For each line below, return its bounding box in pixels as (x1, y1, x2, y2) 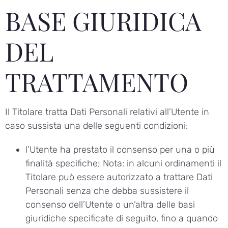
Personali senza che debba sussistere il (25, 185, 189, 197)
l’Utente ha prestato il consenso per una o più (25, 144, 215, 156)
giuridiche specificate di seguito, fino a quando (25, 213, 218, 224)
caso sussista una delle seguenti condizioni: (5, 120, 188, 132)
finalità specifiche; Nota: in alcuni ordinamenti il (25, 158, 221, 169)
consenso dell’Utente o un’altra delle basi (25, 199, 195, 211)
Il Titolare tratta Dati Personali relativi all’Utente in (5, 106, 209, 118)
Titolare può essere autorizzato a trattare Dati (25, 172, 213, 183)
